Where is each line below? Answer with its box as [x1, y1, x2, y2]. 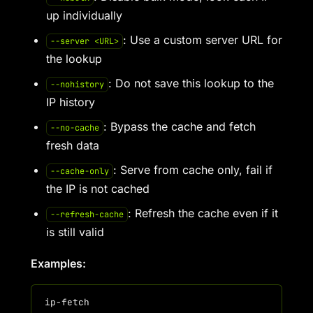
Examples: [31, 256, 86, 270]
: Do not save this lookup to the [108, 76, 274, 90]
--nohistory [50, 79, 104, 90]
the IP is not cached [46, 182, 150, 196]
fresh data [46, 138, 99, 152]
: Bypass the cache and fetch [103, 119, 256, 133]
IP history [46, 95, 95, 109]
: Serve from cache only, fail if [112, 163, 272, 177]
